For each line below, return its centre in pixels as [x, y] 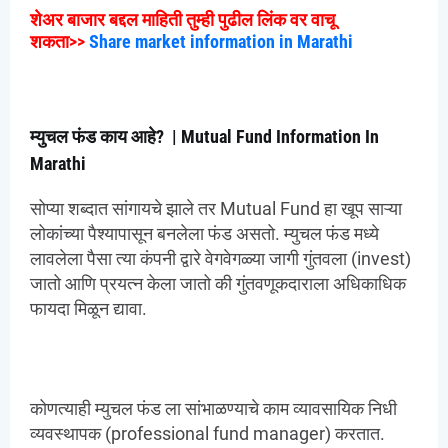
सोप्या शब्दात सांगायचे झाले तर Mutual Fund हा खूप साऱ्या [216, 209]
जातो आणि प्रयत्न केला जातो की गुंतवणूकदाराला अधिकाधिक [218, 284]
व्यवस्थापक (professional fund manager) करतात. [207, 434]
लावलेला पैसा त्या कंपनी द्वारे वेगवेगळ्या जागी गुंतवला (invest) [220, 259]
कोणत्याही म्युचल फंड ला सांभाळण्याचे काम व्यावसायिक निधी [213, 409]
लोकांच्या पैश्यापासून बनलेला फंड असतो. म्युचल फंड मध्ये [204, 234]
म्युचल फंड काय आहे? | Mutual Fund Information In [204, 137]
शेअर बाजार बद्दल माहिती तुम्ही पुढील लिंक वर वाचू [182, 20]
